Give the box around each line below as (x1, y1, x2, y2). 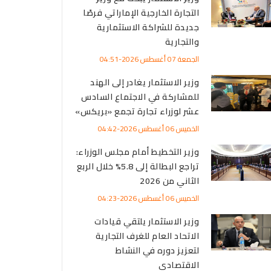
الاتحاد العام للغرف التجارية (95, 227, 199, 244)
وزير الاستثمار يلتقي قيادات (94, 213, 199, 229)
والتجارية (165, 33, 199, 50)
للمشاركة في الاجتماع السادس (81, 88, 199, 105)
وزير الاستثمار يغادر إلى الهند (90, 74, 199, 90)
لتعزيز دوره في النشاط (115, 242, 199, 258)
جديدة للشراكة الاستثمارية (96, 19, 199, 35)
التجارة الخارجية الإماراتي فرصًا (83, 4, 199, 21)
